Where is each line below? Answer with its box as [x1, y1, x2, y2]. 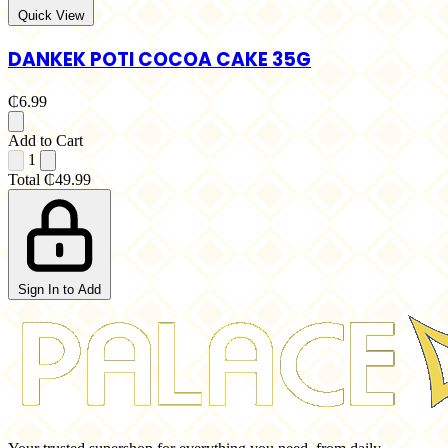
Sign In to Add [18, 281, 101, 297]
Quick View [18, 8, 84, 24]
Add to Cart [8, 131, 83, 149]
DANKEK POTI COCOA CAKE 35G [8, 46, 311, 74]
